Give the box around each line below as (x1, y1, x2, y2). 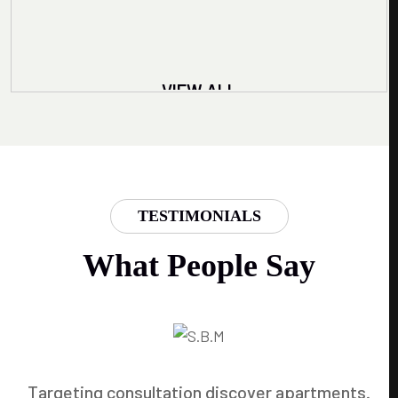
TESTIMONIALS (137, 207, 261, 225)
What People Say (83, 248, 315, 283)
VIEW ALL (161, 79, 237, 100)
